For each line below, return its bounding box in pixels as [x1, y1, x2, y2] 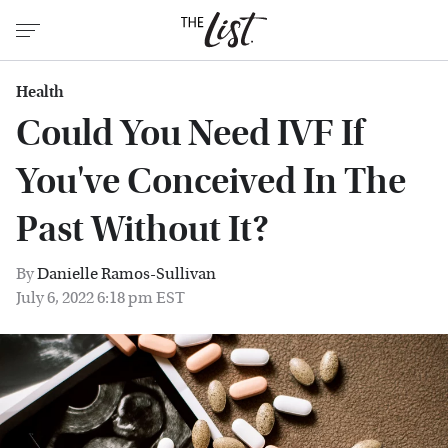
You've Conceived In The [16, 160, 406, 203]
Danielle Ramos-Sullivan [37, 264, 216, 283]
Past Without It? [16, 208, 269, 251]
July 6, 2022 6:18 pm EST [16, 288, 185, 307]
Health [16, 82, 64, 101]
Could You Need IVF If [16, 112, 364, 155]
